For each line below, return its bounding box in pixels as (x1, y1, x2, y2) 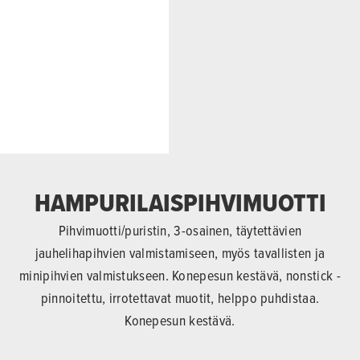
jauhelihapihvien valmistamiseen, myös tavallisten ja (35, 242, 325, 263)
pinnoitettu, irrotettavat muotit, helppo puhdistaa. (40, 287, 320, 308)
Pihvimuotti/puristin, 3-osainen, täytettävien (58, 219, 302, 240)
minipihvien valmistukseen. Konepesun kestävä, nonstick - (19, 264, 341, 285)
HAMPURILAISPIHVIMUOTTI (34, 183, 326, 221)
